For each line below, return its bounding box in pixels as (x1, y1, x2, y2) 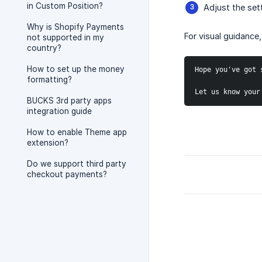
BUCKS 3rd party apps (27, 96, 112, 105)
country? (27, 43, 61, 53)
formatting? (27, 75, 72, 84)
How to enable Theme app (27, 127, 127, 137)
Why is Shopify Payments (27, 22, 124, 32)
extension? (27, 138, 68, 147)
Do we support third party (27, 159, 126, 168)
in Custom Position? (27, 1, 103, 11)
